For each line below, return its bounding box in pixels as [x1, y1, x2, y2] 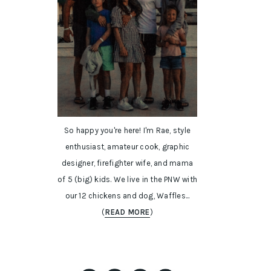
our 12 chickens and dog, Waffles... [65, 191, 190, 201]
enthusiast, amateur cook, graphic [65, 142, 190, 152]
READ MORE [105, 207, 150, 217]
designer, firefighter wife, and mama [61, 158, 194, 168]
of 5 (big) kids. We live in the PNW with [57, 175, 198, 184]
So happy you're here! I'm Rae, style [64, 126, 191, 135]
